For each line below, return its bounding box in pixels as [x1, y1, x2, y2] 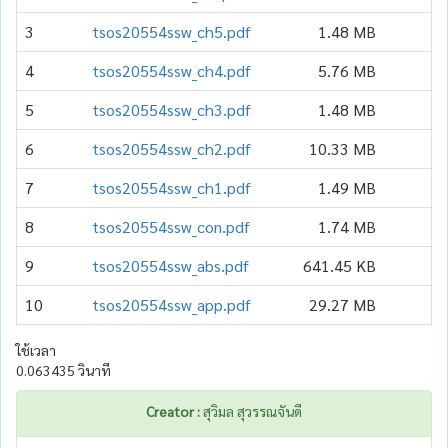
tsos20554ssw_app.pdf [92, 293, 251, 315]
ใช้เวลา [16, 340, 56, 359]
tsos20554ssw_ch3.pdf [92, 98, 251, 120]
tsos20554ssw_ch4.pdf [92, 59, 251, 81]
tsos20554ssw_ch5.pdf [92, 20, 251, 42]
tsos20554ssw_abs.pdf [92, 254, 249, 276]
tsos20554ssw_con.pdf [92, 215, 250, 237]
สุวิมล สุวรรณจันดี [200, 401, 302, 420]
